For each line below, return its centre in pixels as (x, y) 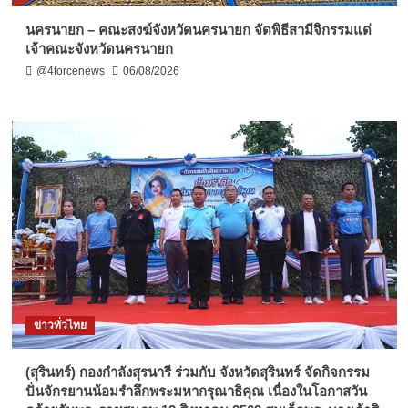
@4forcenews (70, 71)
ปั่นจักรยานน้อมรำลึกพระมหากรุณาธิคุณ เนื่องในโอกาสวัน (196, 392)
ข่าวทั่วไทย (60, 326)
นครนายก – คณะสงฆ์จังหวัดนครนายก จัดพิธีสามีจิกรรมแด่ (198, 30)
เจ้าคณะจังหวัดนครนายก (99, 49)
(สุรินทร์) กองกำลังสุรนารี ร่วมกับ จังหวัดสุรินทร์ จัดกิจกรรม (197, 372)
